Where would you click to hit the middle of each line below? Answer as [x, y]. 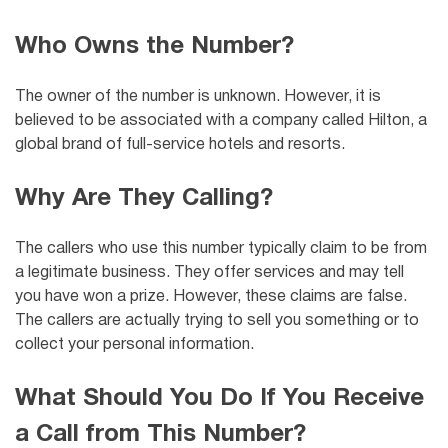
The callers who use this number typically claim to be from [221, 249]
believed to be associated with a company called [191, 121]
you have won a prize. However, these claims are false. [211, 297]
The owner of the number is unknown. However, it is [198, 97]
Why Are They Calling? [144, 199]
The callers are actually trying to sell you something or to [217, 321]
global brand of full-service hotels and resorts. [180, 145]
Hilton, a [397, 121]
